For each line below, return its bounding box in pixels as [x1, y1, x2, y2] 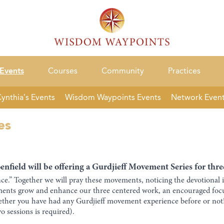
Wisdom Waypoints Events [64, 91, 161, 103]
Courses [47, 65, 77, 77]
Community [101, 65, 144, 77]
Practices [167, 65, 200, 77]
